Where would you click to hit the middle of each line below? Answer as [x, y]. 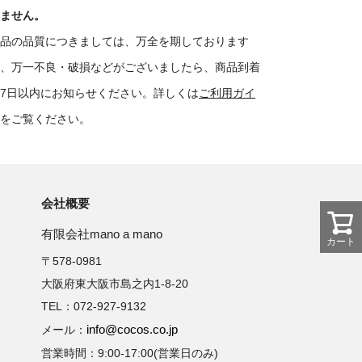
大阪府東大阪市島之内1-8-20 [115, 284]
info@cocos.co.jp [132, 330]
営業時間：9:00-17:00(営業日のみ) [130, 354]
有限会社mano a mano [102, 234]
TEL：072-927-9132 [94, 307]
